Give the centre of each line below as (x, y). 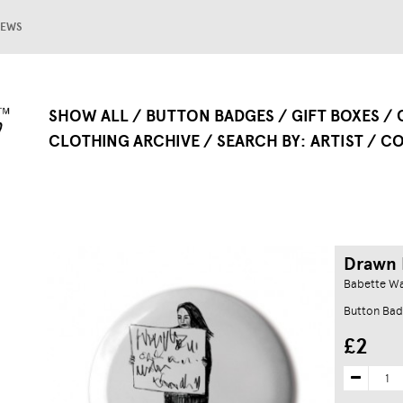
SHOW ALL (89, 116)
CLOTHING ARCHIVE (124, 141)
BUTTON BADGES (210, 116)
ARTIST (337, 141)
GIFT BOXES (336, 116)
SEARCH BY (259, 141)
